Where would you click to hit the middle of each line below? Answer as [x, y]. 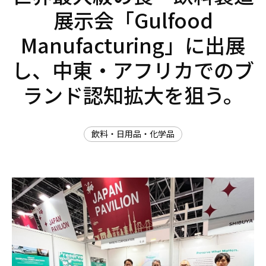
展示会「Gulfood [133, 20]
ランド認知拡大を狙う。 [133, 95]
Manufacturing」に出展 [133, 45]
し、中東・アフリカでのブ [133, 70]
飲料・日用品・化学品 [133, 134]
